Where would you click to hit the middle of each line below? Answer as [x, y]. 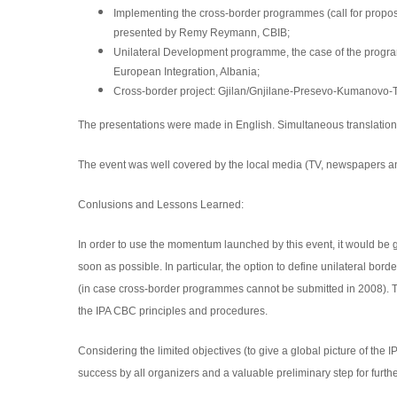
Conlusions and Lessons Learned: [160, 205]
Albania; [239, 72]
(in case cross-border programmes [162, 289]
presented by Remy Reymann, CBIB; [201, 33]
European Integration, [166, 72]
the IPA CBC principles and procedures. [172, 311]
